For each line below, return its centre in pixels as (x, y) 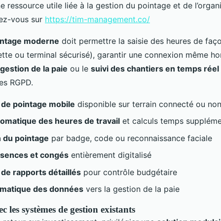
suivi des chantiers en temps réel (155, 68)
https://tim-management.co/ (97, 19)
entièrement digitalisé (110, 155)
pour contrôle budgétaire (129, 172)
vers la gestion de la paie (131, 189)
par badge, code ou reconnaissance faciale (130, 138)
